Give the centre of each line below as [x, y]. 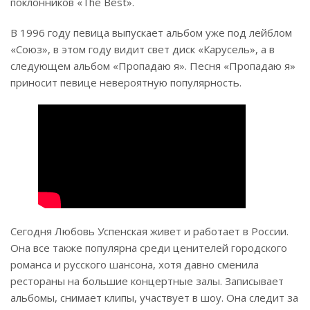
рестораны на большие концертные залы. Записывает [147, 281]
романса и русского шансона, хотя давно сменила [135, 265]
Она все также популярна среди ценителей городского [149, 248]
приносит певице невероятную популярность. [126, 83]
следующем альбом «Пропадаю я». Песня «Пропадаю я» [153, 66]
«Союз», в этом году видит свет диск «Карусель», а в [143, 49]
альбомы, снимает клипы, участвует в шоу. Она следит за [154, 298]
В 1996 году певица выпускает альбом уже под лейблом [151, 33]
